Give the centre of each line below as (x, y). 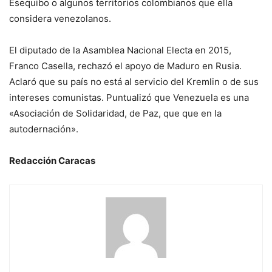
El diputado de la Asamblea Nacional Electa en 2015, (120, 50)
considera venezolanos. (60, 19)
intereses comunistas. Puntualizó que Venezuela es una (129, 98)
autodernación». (44, 129)
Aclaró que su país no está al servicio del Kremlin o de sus (134, 82)
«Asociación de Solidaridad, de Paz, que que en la (115, 114)
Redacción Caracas (52, 161)
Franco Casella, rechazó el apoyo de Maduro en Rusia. (125, 66)
